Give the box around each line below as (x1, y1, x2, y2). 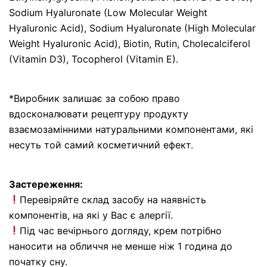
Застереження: (9, 178, 83, 190)
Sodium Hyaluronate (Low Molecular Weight (9, 6, 207, 18)
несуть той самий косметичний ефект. (9, 138, 193, 151)
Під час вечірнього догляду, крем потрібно (20, 224, 222, 237)
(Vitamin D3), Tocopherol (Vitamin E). (9, 52, 178, 65)
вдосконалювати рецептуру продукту (9, 107, 188, 120)
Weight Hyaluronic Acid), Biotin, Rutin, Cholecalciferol (9, 37, 250, 49)
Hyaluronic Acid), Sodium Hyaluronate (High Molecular (9, 21, 256, 34)
